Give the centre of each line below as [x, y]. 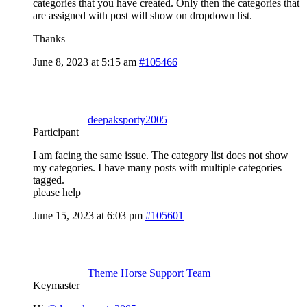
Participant [56, 132]
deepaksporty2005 [127, 119]
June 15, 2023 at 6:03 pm [88, 215]
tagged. [49, 180]
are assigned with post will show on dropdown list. [143, 15]
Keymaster [56, 285]
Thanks [49, 38]
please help [57, 192]
